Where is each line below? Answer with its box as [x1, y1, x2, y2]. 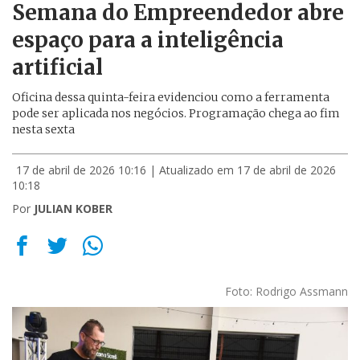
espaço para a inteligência [12, 27, 284, 53]
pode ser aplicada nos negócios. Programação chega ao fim [12, 106, 340, 121]
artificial [12, 54, 103, 80]
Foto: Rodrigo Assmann [225, 284, 348, 299]
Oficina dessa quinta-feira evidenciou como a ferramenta [12, 90, 329, 104]
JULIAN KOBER [34, 201, 112, 216]
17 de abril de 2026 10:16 [16, 162, 146, 178]
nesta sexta [12, 122, 75, 137]
